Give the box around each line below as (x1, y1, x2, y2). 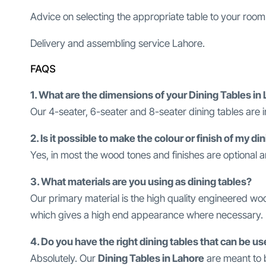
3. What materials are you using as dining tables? (30, 176, 252, 188)
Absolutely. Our (30, 252, 98, 265)
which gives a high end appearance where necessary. (30, 209, 263, 221)
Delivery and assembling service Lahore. (30, 37, 205, 50)
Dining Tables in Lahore (98, 252, 204, 265)
